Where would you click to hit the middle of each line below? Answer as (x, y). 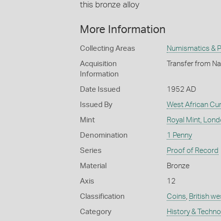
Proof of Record (192, 151)
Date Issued (100, 90)
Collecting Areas (108, 49)
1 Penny (179, 136)
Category (96, 212)
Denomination (104, 136)
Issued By (96, 105)
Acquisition (98, 64)
